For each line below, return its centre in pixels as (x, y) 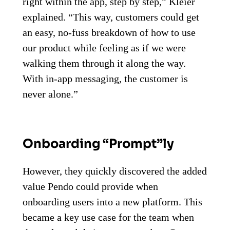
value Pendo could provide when (90, 186)
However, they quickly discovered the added (115, 171)
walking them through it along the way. (104, 63)
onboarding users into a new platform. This (112, 202)
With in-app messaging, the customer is (105, 78)
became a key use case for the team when (108, 217)
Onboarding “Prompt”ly (98, 143)
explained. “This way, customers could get (111, 17)
